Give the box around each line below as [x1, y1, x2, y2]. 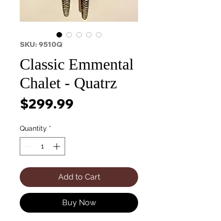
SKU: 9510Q [20, 40, 63, 49]
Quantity [20, 124, 47, 132]
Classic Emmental [20, 55, 134, 73]
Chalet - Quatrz [20, 74, 117, 92]
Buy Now [62, 198, 96, 207]
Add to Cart [58, 172, 100, 182]
